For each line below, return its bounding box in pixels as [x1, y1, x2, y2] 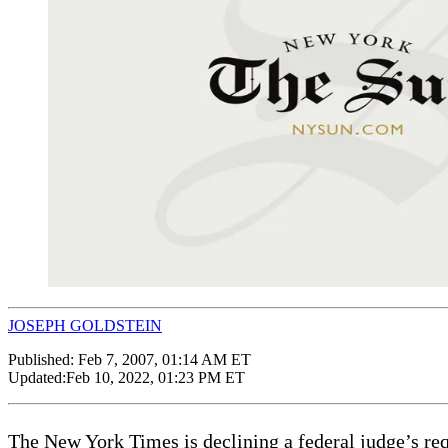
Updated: [8, 368, 66, 386]
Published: [8, 350, 78, 368]
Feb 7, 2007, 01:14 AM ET [78, 350, 251, 368]
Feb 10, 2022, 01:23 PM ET [66, 368, 245, 386]
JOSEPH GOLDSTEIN [8, 316, 162, 334]
